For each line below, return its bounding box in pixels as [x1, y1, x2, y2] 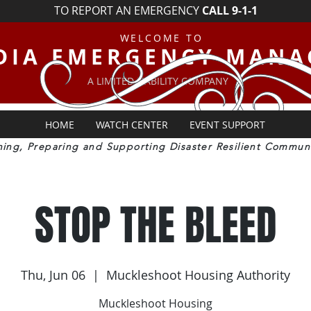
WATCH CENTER [95, 118, 168, 131]
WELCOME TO [119, 31, 203, 44]
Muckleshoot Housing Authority [106, 267, 290, 283]
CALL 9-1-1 [199, 3, 258, 18]
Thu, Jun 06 [21, 267, 85, 283]
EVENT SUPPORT [189, 118, 265, 131]
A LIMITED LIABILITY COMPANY [87, 74, 228, 87]
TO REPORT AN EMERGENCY [54, 3, 199, 18]
